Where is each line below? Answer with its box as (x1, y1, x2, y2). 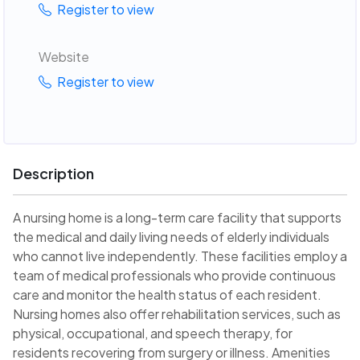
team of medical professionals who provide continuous (13, 267, 336, 284)
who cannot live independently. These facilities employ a (13, 247, 347, 265)
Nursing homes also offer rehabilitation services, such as (13, 305, 341, 323)
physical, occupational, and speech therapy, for (13, 325, 292, 342)
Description (13, 164, 94, 183)
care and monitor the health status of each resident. (13, 286, 321, 304)
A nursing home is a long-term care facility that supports (13, 209, 342, 227)
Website (38, 47, 89, 65)
